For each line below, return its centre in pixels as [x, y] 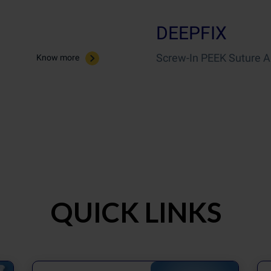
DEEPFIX [192, 33]
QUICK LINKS [135, 212]
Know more [59, 58]
